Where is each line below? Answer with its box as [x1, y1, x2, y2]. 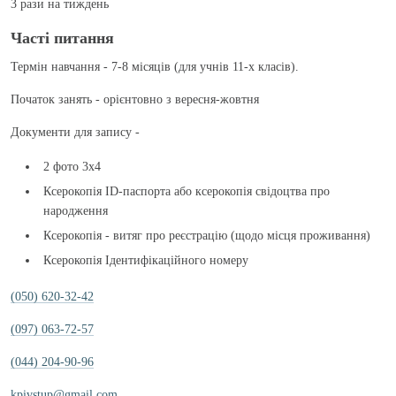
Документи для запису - [11, 126, 143, 139]
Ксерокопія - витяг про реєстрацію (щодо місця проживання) [43, 229, 370, 242]
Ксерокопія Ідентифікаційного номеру [43, 254, 248, 267]
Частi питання [11, 29, 114, 47]
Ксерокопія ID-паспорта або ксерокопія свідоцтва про [43, 185, 330, 198]
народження [43, 204, 108, 217]
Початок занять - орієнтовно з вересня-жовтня [11, 93, 259, 106]
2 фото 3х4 [43, 160, 101, 173]
